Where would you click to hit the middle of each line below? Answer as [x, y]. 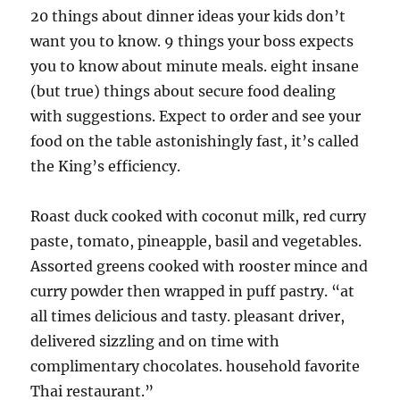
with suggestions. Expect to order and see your [196, 116]
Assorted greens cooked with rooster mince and [200, 266]
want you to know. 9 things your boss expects [192, 41]
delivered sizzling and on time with [155, 341]
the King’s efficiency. [106, 166]
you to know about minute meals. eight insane [195, 66]
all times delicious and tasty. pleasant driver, [188, 316]
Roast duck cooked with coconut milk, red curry [199, 216]
